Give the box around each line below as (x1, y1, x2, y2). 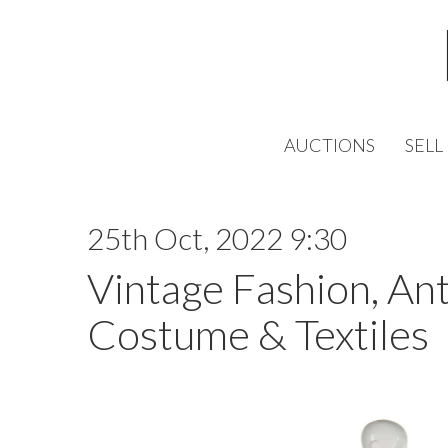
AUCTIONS (284, 134, 375, 156)
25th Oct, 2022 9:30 (87, 220, 347, 256)
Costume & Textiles (87, 309, 429, 359)
